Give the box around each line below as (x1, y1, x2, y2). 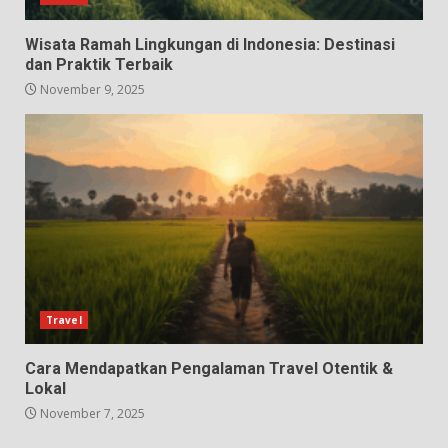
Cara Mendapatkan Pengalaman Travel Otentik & (25, 359, 393, 379)
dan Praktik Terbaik (25, 55, 173, 75)
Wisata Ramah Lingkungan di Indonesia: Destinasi (25, 35, 395, 55)
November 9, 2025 (37, 81, 145, 99)
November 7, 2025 (37, 405, 145, 423)
